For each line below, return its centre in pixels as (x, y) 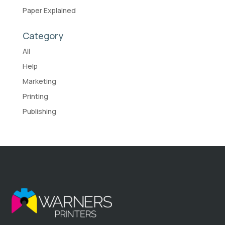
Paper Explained (49, 11)
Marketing (39, 81)
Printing (35, 96)
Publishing (39, 111)
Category (43, 36)
